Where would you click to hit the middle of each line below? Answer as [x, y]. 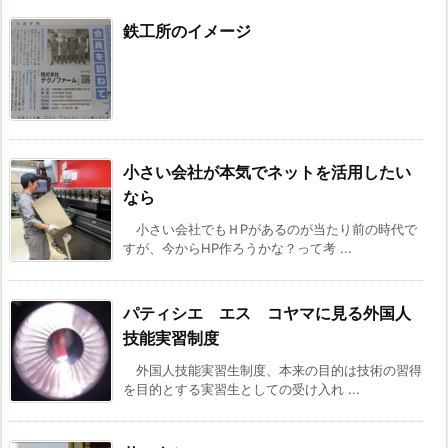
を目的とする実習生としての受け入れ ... [241, 389]
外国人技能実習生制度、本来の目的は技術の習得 [272, 370]
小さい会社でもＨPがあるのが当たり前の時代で [270, 229]
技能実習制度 [171, 338]
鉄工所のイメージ [187, 31]
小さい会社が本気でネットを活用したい [267, 172]
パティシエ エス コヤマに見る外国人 [267, 313]
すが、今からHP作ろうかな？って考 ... [237, 248]
